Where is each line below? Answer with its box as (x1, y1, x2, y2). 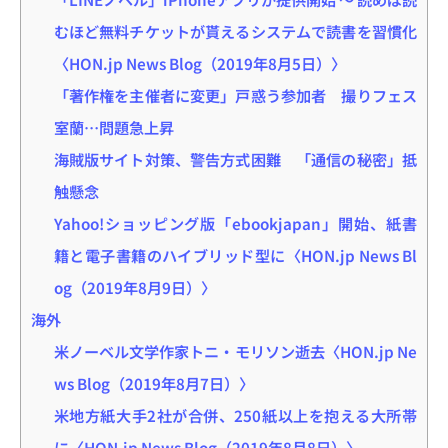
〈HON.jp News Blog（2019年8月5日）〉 (53, 51, 346, 74)
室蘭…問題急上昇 (53, 115, 174, 138)
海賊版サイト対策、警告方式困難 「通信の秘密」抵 (53, 147, 417, 170)
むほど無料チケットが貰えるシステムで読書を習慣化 (53, 19, 417, 42)
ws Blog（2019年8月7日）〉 (53, 371, 254, 394)
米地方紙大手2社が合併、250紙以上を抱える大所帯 (53, 403, 417, 426)
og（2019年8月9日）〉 (53, 275, 216, 298)
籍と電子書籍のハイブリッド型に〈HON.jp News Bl (53, 243, 417, 266)
